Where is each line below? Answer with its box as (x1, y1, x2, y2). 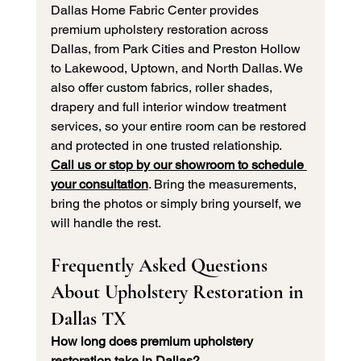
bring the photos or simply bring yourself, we (50, 196, 305, 212)
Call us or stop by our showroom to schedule (50, 157, 307, 173)
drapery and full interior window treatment (50, 99, 289, 115)
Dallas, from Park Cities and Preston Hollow (50, 41, 304, 57)
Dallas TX (50, 307, 127, 331)
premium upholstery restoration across (50, 22, 272, 38)
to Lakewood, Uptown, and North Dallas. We (50, 60, 306, 77)
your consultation (50, 176, 148, 193)
